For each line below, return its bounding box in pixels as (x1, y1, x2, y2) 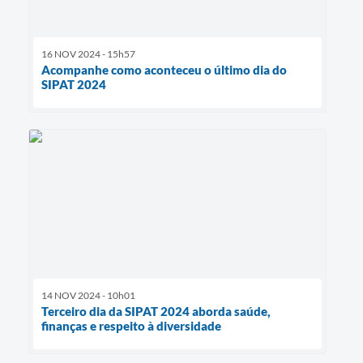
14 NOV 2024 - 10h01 (41, 288, 135, 301)
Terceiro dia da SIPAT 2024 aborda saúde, (41, 303, 271, 318)
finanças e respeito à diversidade (41, 318, 221, 333)
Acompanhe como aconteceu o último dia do (41, 62, 287, 77)
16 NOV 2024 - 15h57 (41, 47, 135, 60)
